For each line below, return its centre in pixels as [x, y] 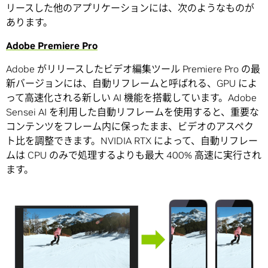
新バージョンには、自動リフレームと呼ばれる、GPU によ [132, 83]
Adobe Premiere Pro [52, 45]
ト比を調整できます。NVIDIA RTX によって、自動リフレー [132, 140]
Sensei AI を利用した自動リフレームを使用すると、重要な [133, 112]
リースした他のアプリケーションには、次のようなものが [130, 7]
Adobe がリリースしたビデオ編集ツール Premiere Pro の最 [133, 68]
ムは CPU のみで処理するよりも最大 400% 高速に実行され [134, 155]
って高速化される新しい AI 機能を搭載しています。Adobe [131, 97]
